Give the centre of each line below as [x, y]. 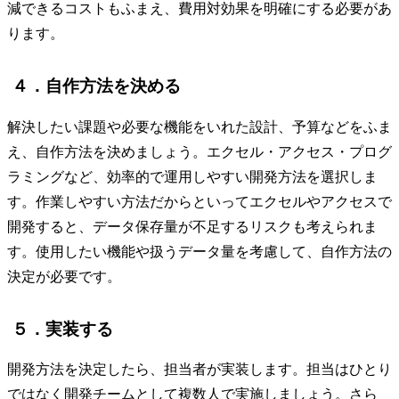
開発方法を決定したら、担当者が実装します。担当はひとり [199, 370]
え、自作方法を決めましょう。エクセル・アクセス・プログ [199, 151]
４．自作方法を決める [96, 85]
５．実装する [62, 329]
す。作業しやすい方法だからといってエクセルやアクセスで [199, 201]
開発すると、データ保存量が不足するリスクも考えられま [192, 226]
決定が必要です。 [64, 276]
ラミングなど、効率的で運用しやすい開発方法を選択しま [192, 176]
